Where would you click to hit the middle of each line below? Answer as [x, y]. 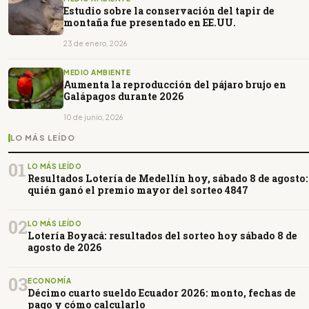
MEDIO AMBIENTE [97, 72]
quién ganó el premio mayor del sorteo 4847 [138, 190]
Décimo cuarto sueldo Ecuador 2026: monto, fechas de [162, 292]
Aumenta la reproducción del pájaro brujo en [175, 84]
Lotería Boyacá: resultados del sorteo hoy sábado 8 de [162, 235]
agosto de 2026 [65, 247]
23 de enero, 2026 [95, 43]
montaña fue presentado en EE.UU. [150, 22]
